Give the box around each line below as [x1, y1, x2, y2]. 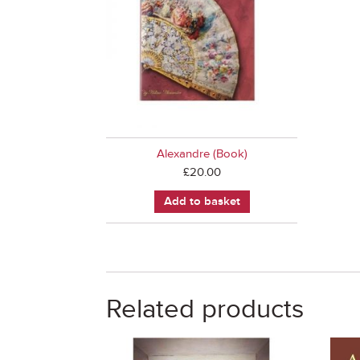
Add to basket [163, 193, 240, 209]
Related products [106, 292, 304, 325]
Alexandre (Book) [156, 146, 247, 162]
